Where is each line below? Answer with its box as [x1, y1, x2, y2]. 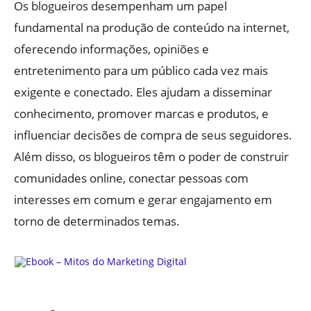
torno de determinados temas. [14, 212, 180, 229]
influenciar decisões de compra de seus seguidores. [14, 126, 292, 143]
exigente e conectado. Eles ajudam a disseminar [14, 83, 272, 100]
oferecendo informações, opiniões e [14, 40, 209, 57]
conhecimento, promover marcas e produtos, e [14, 105, 269, 121]
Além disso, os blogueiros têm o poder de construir [14, 148, 289, 165]
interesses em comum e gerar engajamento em [14, 191, 272, 208]
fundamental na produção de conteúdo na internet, [14, 19, 289, 35]
